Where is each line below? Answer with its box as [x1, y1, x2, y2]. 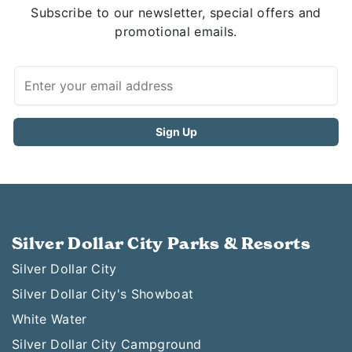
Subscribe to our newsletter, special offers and [31, 4, 321, 20]
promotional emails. [115, 23, 237, 39]
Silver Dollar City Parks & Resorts [12, 233, 310, 254]
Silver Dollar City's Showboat [12, 285, 194, 302]
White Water [12, 310, 87, 327]
